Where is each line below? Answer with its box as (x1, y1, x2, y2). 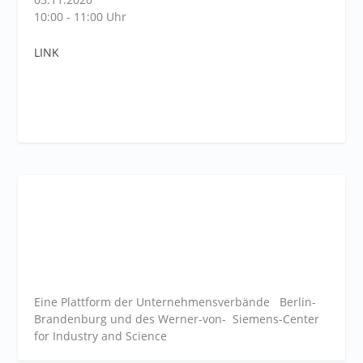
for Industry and (34, 327, 126, 344)
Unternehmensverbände (136, 293, 271, 310)
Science (126, 327, 168, 344)
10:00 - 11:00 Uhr (34, 9, 127, 25)
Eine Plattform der (34, 293, 137, 310)
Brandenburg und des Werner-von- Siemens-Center (34, 310, 320, 327)
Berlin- (270, 293, 317, 310)
